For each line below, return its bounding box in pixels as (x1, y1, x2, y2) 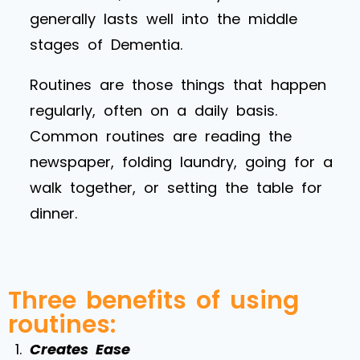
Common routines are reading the (30, 125, 292, 146)
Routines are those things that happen (30, 74, 326, 95)
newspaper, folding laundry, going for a (30, 151, 333, 172)
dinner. (30, 202, 77, 223)
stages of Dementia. (30, 34, 182, 55)
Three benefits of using (8, 283, 299, 317)
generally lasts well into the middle (30, 8, 297, 29)
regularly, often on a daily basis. (30, 100, 277, 121)
